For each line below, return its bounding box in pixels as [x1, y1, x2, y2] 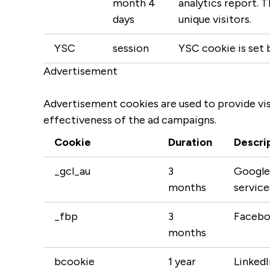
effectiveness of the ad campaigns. [43, 113, 216, 127]
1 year [168, 255, 196, 268]
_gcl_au [54, 165, 90, 178]
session [113, 42, 149, 55]
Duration [168, 136, 212, 149]
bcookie [54, 255, 95, 268]
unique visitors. [178, 13, 251, 26]
